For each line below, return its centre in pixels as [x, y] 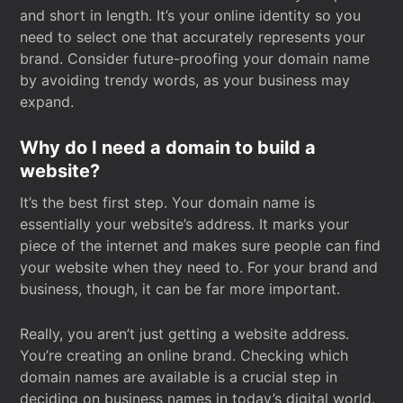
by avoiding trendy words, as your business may [185, 80]
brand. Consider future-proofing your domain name [195, 58]
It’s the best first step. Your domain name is [168, 202]
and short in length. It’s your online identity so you [191, 15]
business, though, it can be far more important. [180, 289]
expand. [47, 102]
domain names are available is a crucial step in [179, 377]
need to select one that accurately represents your [193, 37]
